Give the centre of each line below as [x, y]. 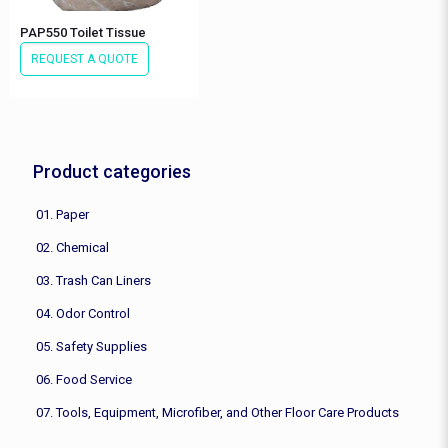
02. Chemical [72, 248]
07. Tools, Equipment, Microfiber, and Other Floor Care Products [217, 413]
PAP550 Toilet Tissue [83, 33]
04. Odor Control [83, 314]
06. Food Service [84, 380]
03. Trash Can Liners [93, 281]
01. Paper [62, 215]
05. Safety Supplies [91, 347]
